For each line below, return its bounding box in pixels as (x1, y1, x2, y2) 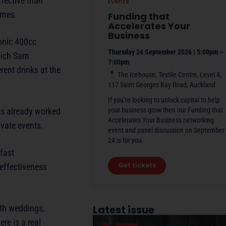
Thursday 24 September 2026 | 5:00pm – (108, 47, 223, 56)
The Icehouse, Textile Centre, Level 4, (116, 70, 221, 79)
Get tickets (118, 160, 156, 170)
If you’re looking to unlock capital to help (108, 95, 220, 104)
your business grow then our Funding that (108, 105, 223, 114)
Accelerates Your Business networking (108, 116, 214, 124)
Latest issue (93, 202, 154, 217)
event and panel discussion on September (108, 126, 224, 134)
